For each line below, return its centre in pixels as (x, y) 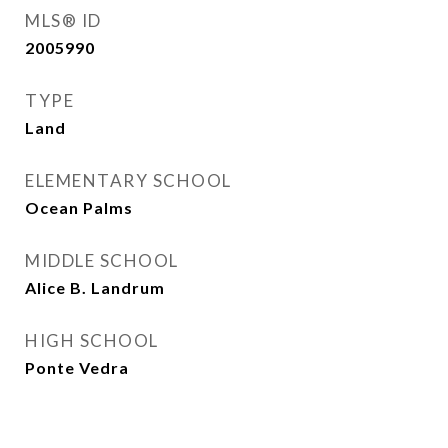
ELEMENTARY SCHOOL (128, 180)
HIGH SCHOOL (92, 340)
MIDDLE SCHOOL (102, 260)
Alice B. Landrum (95, 287)
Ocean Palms (79, 207)
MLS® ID (63, 20)
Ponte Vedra (77, 367)
